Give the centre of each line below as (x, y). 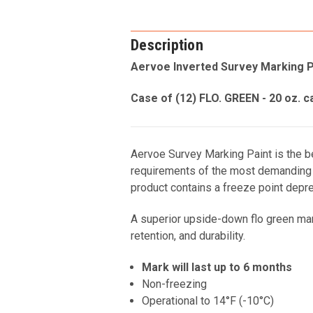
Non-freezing (175, 284)
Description (167, 45)
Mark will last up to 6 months (217, 268)
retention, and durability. (189, 236)
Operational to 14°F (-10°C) (208, 301)
